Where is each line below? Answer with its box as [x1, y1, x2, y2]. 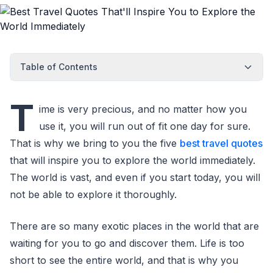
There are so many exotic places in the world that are [10, 220, 259, 232]
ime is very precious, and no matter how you [39, 103, 247, 115]
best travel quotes [180, 137, 263, 149]
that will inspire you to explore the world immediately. [10, 154, 255, 166]
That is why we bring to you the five [10, 137, 180, 149]
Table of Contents [20, 62, 97, 72]
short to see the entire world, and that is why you [10, 254, 238, 266]
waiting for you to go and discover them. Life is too [10, 237, 244, 249]
